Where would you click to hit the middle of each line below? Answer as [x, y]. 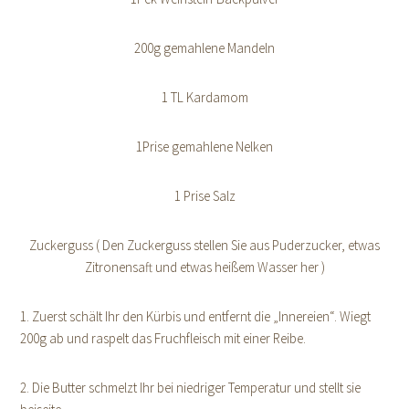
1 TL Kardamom [204, 97]
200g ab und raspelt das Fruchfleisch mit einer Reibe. [163, 338]
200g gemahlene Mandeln [204, 47]
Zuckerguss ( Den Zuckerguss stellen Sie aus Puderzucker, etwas [204, 245]
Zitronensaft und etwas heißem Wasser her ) [204, 267]
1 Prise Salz [204, 195]
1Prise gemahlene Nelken [204, 146]
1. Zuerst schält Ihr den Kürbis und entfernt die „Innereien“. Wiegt [196, 316]
